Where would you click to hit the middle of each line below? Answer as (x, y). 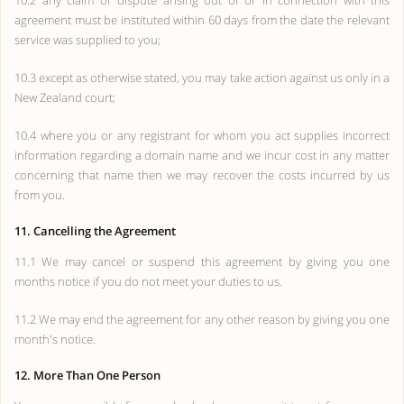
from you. (40, 195)
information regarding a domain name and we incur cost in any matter (202, 155)
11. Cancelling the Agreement (95, 231)
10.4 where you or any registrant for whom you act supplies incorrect (202, 135)
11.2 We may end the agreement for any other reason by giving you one (202, 319)
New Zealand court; (65, 97)
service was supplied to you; (87, 40)
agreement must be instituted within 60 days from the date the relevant (202, 20)
